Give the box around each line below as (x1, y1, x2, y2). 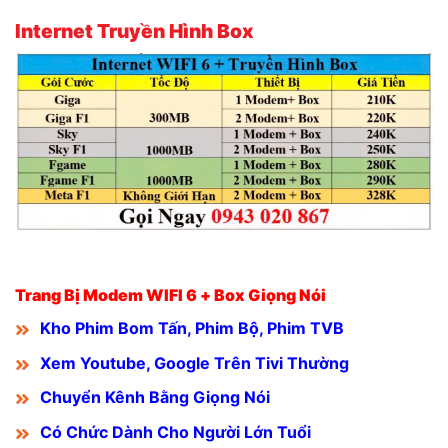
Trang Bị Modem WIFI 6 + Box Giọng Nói (15, 285, 326, 306)
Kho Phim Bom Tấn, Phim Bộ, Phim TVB (40, 318, 344, 339)
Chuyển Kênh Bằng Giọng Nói (40, 387, 270, 408)
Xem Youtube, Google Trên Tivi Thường (40, 352, 349, 373)
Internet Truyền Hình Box (15, 18, 253, 43)
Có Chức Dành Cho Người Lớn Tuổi (40, 422, 311, 443)
